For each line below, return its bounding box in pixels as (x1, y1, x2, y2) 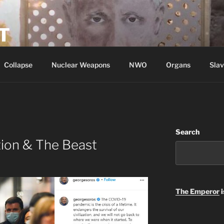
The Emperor (175, 187, 219, 196)
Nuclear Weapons (51, 60, 110, 69)
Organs (165, 60, 190, 69)
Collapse (3, 60, 32, 69)
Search (175, 127, 199, 136)
